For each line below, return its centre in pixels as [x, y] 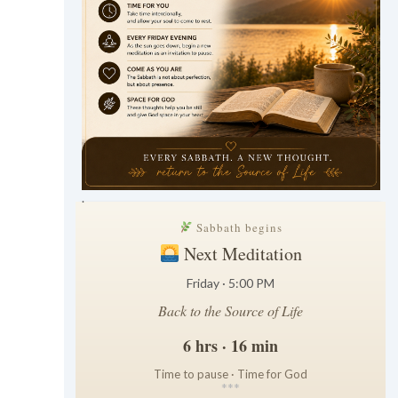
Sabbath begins [237, 227]
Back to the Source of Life [231, 310]
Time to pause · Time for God [231, 374]
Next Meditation [241, 253]
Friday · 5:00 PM [231, 283]
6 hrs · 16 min [231, 345]
